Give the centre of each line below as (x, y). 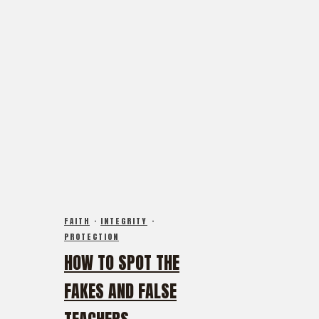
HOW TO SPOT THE (122, 263)
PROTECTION (91, 237)
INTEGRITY (124, 221)
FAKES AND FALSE (120, 292)
